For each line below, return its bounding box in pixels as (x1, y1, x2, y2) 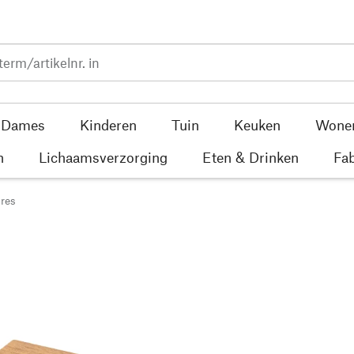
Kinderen (79, 115, 137, 134)
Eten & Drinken (202, 148, 299, 166)
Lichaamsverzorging (39, 148, 168, 166)
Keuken (233, 115, 281, 134)
